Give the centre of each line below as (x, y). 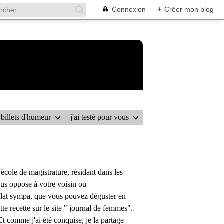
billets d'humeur (26, 117)
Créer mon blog (189, 9)
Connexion (129, 9)
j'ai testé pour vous (100, 117)
